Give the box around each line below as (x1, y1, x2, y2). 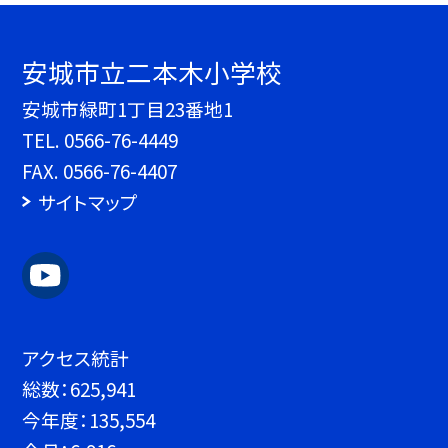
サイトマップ (37, 188, 138, 216)
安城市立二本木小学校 (22, 53, 283, 91)
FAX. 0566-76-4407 (22, 157, 178, 185)
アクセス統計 (22, 343, 130, 371)
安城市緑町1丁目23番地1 (22, 95, 234, 123)
